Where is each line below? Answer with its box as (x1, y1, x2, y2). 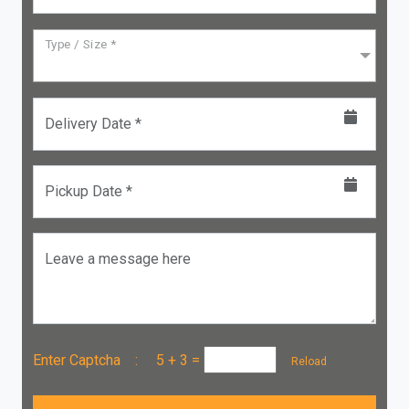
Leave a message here (45, 250, 191, 267)
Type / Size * (45, 37, 117, 52)
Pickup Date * (45, 183, 132, 200)
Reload (280, 354, 327, 368)
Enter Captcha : (33, 351, 156, 369)
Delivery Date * (45, 115, 142, 132)
